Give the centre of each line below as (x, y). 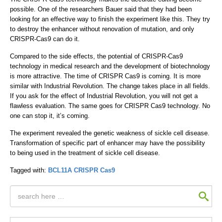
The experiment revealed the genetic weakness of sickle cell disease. (110, 133)
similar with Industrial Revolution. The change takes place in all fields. (110, 86)
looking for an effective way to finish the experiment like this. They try (110, 19)
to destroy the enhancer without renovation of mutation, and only (102, 29)
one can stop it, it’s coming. (50, 116)
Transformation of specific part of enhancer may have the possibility (108, 143)
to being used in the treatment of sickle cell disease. (85, 153)
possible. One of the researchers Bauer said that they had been (101, 9)
